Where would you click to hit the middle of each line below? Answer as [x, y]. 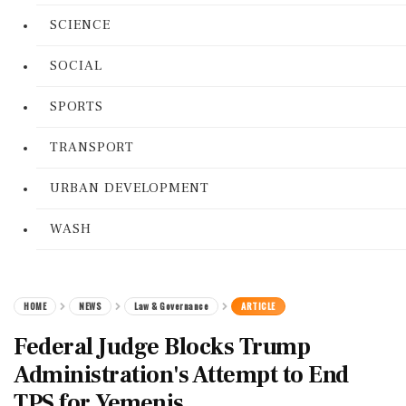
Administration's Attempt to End [181, 375]
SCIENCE [80, 25]
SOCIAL [76, 66]
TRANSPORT [92, 147]
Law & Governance [171, 306]
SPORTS [77, 106]
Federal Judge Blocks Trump [162, 347]
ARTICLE [258, 306]
